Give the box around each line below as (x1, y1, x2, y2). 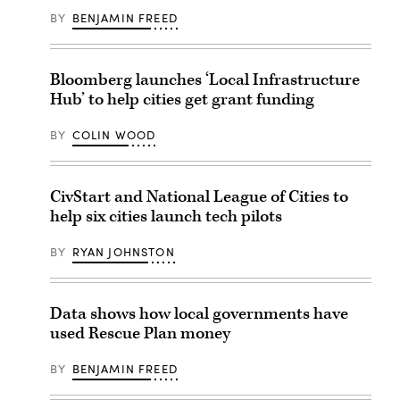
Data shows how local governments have (50, 303, 348, 325)
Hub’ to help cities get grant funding (50, 88, 314, 111)
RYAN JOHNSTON (71, 244, 175, 260)
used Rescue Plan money (50, 322, 230, 345)
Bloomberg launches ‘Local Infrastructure (50, 69, 360, 91)
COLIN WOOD (71, 127, 156, 143)
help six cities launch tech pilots (50, 205, 282, 228)
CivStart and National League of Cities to (50, 186, 348, 208)
